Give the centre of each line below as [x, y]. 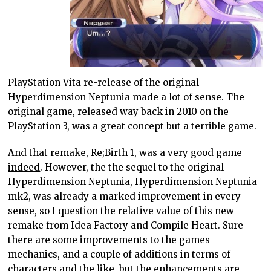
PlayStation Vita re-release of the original [104, 82]
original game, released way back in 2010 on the [119, 111]
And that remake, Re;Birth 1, [74, 152]
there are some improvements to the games [109, 240]
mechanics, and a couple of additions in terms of [119, 254]
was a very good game [191, 152]
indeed [24, 167]
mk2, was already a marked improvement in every [125, 196]
